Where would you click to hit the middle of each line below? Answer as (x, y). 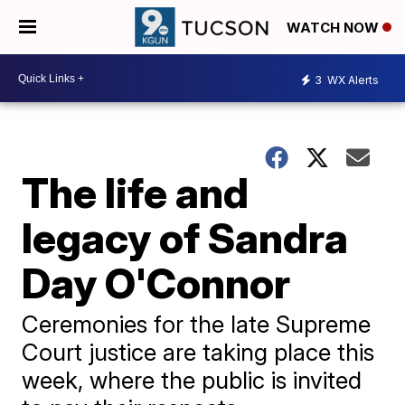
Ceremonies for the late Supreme (197, 324)
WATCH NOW (334, 28)
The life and (136, 193)
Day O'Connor (156, 283)
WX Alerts (352, 80)
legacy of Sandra (185, 238)
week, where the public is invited (192, 380)
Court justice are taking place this (198, 352)
